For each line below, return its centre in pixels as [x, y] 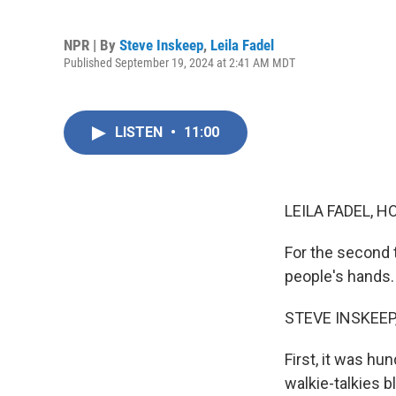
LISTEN [141, 132]
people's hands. [339, 276]
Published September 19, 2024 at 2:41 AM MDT [179, 62]
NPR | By [91, 45]
